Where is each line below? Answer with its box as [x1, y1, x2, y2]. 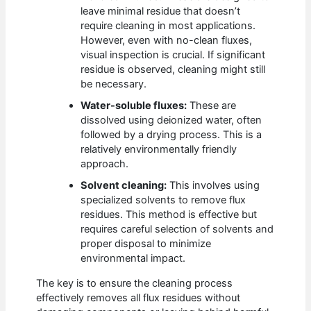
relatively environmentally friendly [81, 142, 237, 155]
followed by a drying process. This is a [81, 128, 262, 141]
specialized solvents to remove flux [81, 193, 246, 206]
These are [187, 99, 237, 112]
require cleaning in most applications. [81, 19, 256, 32]
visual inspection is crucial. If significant [81, 48, 266, 61]
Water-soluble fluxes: [81, 99, 187, 112]
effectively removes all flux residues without [36, 291, 241, 304]
